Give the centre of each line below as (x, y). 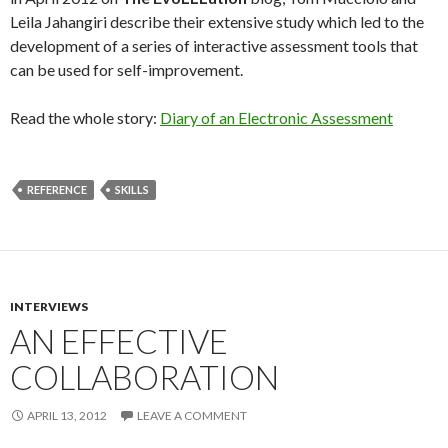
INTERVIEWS (49, 306)
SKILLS (132, 189)
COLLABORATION (144, 376)
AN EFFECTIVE (119, 340)
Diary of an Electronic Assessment (276, 117)
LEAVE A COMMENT (192, 415)
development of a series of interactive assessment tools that (214, 45)
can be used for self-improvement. (126, 69)
